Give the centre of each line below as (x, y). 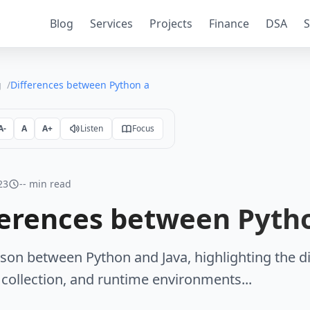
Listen (92, 128)
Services (111, 24)
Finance (229, 24)
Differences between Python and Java (97, 85)
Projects (171, 24)
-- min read (45, 184)
